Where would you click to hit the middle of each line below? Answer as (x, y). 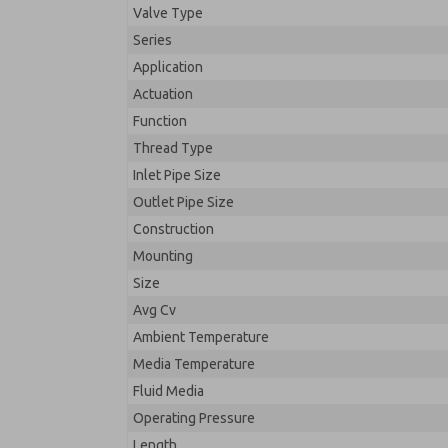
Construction (173, 229)
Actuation (163, 94)
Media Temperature (194, 364)
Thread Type (173, 148)
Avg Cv (154, 310)
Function (160, 121)
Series (152, 40)
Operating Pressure (194, 418)
